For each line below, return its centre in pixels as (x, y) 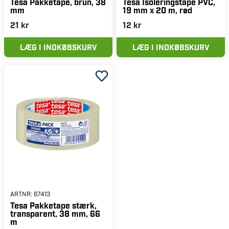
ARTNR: (22, 194)
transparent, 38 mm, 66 (55, 214)
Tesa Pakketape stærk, (53, 205)
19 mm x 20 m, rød (157, 10)
